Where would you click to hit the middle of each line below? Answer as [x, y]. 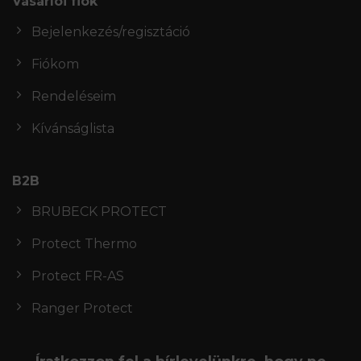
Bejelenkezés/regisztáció [111, 32]
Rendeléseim [74, 97]
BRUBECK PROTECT [99, 212]
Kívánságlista [73, 129]
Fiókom [55, 64]
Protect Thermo [84, 244]
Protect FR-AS [78, 276]
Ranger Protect [82, 309]
